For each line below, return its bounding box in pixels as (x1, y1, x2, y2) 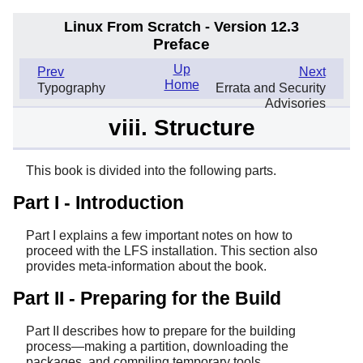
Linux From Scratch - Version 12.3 (64, 18, 299, 35)
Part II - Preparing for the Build (13, 288, 281, 310)
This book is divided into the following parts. (26, 163, 276, 177)
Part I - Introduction (13, 191, 184, 213)
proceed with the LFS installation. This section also (26, 244, 318, 258)
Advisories (264, 96, 326, 111)
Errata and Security (215, 81, 326, 96)
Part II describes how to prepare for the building (26, 324, 296, 339)
